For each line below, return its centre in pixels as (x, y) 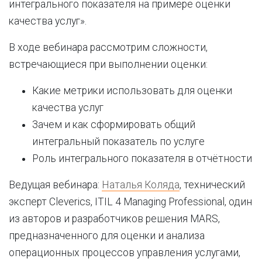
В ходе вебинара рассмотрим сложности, (108, 47)
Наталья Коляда (141, 185)
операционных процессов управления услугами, (125, 253)
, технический (212, 185)
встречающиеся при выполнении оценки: (108, 64)
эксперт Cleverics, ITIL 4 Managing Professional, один (130, 202)
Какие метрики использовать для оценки (132, 91)
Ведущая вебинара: (55, 185)
